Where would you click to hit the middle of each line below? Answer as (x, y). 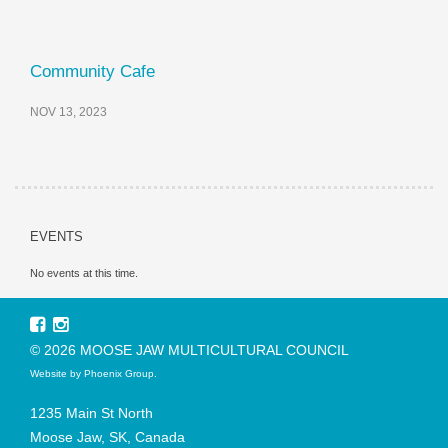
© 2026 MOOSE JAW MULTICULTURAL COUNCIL (189, 350)
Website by (57, 374)
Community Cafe (92, 72)
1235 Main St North (93, 412)
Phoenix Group (119, 374)
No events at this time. (84, 272)
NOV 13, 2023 (68, 112)
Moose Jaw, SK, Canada (107, 436)
